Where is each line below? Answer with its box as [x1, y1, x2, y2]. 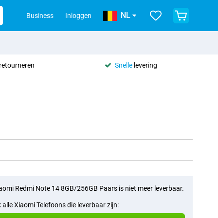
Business [26, 12, 54, 19]
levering [132, 61, 158, 69]
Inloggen [65, 12, 91, 19]
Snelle [115, 61, 133, 69]
